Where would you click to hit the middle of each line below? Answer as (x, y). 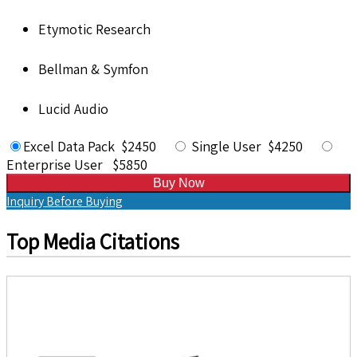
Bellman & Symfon (93, 69)
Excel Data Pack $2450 (91, 146)
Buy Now (178, 182)
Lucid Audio (73, 108)
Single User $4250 (247, 146)
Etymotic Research (94, 29)
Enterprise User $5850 (77, 164)
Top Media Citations (93, 242)
